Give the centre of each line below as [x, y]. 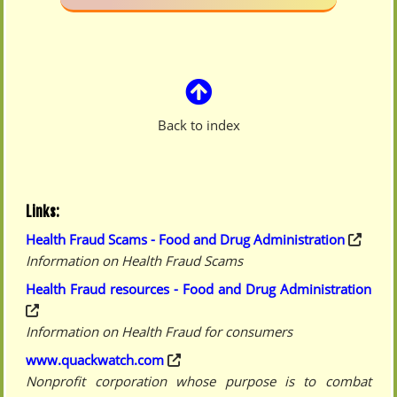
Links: [43, 211]
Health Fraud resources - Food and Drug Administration [198, 288]
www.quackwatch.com [95, 359]
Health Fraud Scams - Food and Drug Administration [186, 239]
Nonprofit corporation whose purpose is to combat [198, 381]
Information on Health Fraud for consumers [160, 331]
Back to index [198, 125]
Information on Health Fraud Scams [135, 260]
